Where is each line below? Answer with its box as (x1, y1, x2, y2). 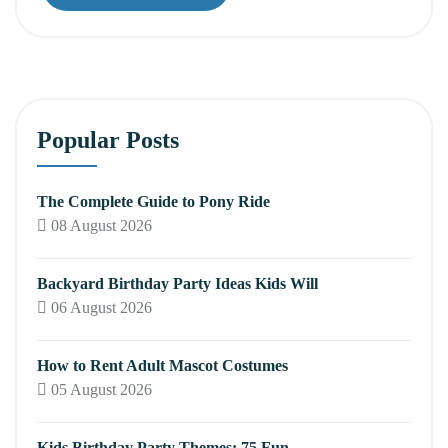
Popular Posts (37, 126, 179, 153)
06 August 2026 (47, 298, 152, 316)
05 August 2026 (47, 380, 152, 398)
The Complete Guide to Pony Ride (37, 192, 270, 210)
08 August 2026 (47, 216, 152, 234)
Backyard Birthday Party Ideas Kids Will (37, 274, 318, 292)
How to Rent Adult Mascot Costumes (37, 356, 288, 374)
